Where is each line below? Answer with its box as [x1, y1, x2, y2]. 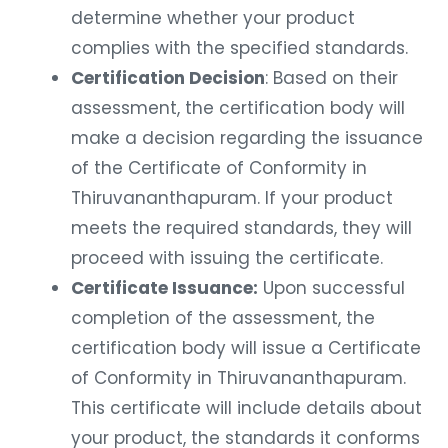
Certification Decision [71, 62, 265, 87]
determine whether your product [71, 2, 355, 27]
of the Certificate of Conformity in [71, 152, 367, 177]
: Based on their [265, 62, 398, 87]
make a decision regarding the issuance [71, 122, 423, 147]
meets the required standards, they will [71, 212, 412, 237]
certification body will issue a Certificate [71, 332, 421, 357]
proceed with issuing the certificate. [71, 242, 383, 267]
